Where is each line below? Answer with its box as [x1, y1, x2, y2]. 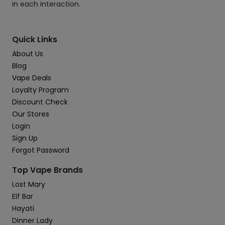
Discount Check [12, 97, 68, 107]
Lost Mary [12, 179, 45, 189]
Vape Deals [12, 73, 51, 83]
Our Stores [12, 109, 49, 119]
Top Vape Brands [12, 164, 83, 176]
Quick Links [12, 34, 57, 45]
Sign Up [12, 133, 38, 143]
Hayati [12, 203, 34, 213]
